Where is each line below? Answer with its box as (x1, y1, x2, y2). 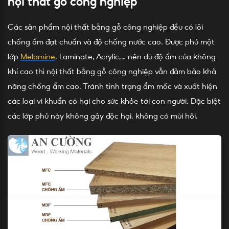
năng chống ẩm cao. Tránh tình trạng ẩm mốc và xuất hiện (8, 83, 217, 90)
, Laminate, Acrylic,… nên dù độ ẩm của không (55, 53, 216, 60)
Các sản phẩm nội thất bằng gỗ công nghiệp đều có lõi (8, 24, 203, 31)
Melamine (20, 53, 55, 60)
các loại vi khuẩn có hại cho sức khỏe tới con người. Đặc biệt (8, 98, 221, 105)
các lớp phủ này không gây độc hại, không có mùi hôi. (8, 112, 198, 120)
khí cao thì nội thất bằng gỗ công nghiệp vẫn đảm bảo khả (8, 68, 216, 75)
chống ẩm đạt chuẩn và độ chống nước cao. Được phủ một (8, 38, 215, 45)
